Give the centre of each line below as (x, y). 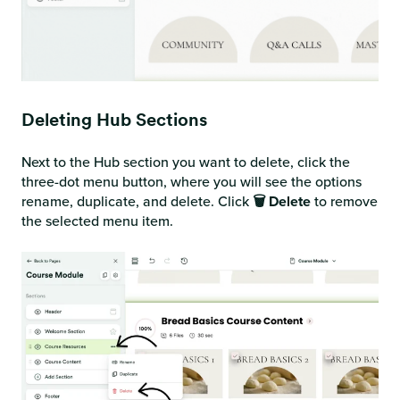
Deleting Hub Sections (114, 119)
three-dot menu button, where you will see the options (192, 182)
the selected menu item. (97, 221)
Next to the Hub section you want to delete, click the (186, 162)
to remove (346, 202)
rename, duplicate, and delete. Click (137, 202)
